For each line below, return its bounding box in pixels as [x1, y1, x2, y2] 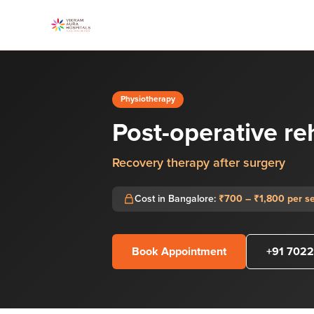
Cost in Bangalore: [135, 193, 219, 205]
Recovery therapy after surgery [112, 155, 285, 170]
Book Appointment [132, 245, 226, 259]
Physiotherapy [121, 94, 175, 104]
